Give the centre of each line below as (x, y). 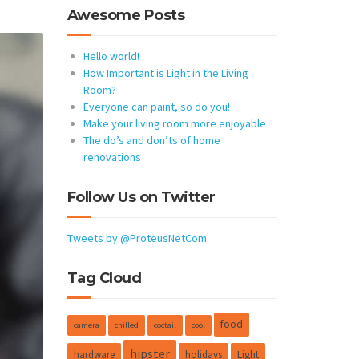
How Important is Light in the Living (165, 73)
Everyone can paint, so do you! (156, 107)
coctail (165, 325)
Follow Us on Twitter (141, 197)
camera (86, 325)
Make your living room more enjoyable (174, 123)
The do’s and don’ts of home (151, 140)
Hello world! (111, 56)
